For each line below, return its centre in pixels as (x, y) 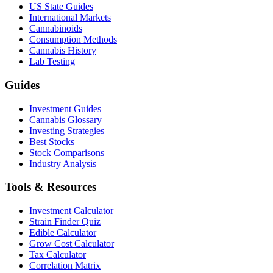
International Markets (70, 18)
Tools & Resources (51, 187)
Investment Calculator (71, 211)
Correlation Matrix (65, 265)
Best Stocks (52, 141)
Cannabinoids (56, 29)
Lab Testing (52, 62)
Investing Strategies (67, 130)
